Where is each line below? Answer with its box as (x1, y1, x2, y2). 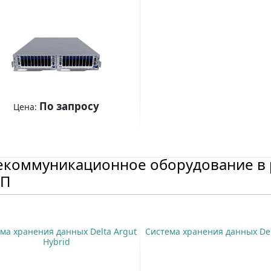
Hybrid (42, 236, 70, 248)
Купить (36, 130, 66, 142)
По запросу (39, 99, 100, 114)
